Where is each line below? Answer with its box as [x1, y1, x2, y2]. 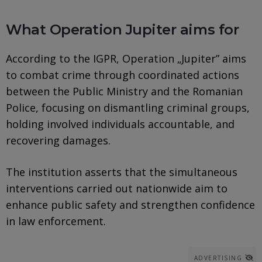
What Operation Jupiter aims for [6, 20, 239, 38]
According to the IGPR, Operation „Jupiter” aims [6, 51, 246, 65]
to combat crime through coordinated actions [6, 67, 239, 82]
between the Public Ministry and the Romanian [6, 84, 243, 98]
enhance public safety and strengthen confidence [6, 197, 255, 212]
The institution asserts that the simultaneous [6, 164, 237, 179]
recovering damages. [6, 133, 111, 147]
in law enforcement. [6, 213, 106, 228]
